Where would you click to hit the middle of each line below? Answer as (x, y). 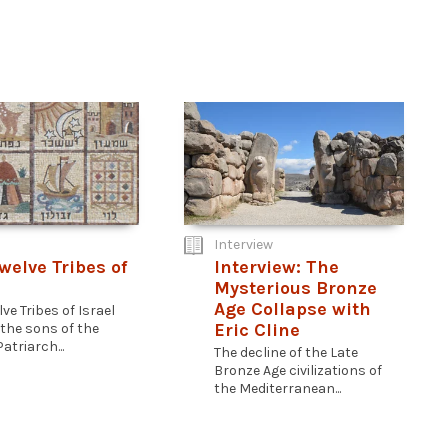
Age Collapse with (292, 309)
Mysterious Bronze (295, 288)
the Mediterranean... (277, 388)
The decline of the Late (286, 352)
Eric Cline (257, 330)
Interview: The (276, 267)
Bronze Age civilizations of (298, 370)
